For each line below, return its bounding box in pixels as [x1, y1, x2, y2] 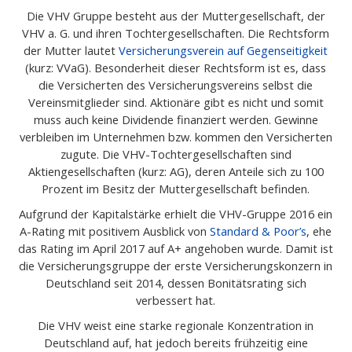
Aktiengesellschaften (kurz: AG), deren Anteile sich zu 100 [27, 163, 324, 179]
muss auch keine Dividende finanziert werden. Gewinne [33, 111, 318, 127]
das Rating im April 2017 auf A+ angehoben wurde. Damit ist [18, 240, 334, 256]
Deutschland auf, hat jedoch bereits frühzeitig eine [43, 334, 308, 350]
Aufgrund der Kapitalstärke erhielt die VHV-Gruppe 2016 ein [19, 205, 333, 222]
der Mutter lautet [24, 42, 119, 58]
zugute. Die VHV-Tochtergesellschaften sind [60, 145, 291, 162]
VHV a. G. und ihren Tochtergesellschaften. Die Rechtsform [22, 24, 330, 41]
